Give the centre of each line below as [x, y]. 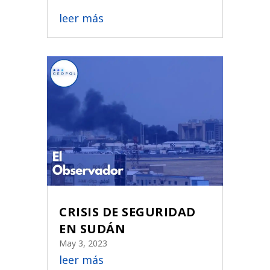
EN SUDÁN [93, 229]
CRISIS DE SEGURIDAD [127, 212]
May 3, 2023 [83, 243]
